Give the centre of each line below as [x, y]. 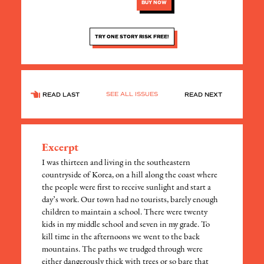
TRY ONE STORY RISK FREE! [132, 37]
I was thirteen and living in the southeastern [116, 163]
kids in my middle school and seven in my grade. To [126, 225]
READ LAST [61, 95]
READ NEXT [203, 95]
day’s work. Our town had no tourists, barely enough [130, 200]
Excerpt [60, 148]
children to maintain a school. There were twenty [125, 213]
